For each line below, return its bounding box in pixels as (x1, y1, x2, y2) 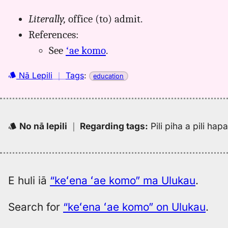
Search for (8, 200, 63, 213)
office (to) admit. (66, 12, 142, 25)
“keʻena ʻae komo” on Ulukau (63, 200, 206, 213)
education (93, 72, 124, 80)
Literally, (28, 12, 66, 25)
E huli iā (8, 174, 50, 187)
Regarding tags (80, 121, 146, 132)
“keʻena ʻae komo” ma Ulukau (50, 174, 195, 187)
